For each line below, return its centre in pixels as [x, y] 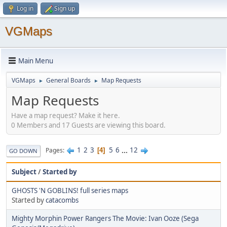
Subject [24, 172]
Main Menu [36, 61]
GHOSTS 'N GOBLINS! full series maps [70, 190]
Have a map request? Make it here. [66, 115]
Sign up [65, 8]
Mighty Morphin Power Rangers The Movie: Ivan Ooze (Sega [105, 218]
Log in [25, 8]
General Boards [68, 80]
